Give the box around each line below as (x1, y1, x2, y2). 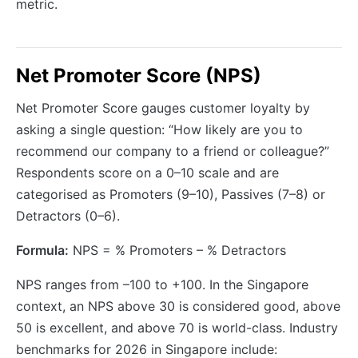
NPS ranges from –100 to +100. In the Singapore (16, 276, 308, 292)
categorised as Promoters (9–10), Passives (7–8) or (16, 185, 325, 202)
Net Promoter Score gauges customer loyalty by (16, 99, 310, 116)
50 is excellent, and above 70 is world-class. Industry (16, 319, 338, 336)
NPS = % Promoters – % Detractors (69, 241, 286, 258)
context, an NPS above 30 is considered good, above (16, 297, 340, 314)
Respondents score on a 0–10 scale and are (16, 164, 279, 181)
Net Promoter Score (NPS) (16, 63, 261, 87)
